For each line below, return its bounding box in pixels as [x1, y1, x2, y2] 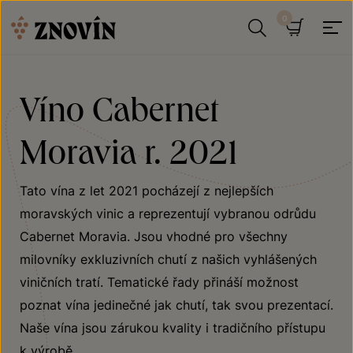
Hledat [276, 50, 315, 66]
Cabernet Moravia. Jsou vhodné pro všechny [20, 229, 288, 244]
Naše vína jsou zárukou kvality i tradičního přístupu [20, 320, 325, 336]
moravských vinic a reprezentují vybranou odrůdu [20, 206, 316, 221]
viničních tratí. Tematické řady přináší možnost [20, 274, 299, 290]
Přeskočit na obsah [2, 3, 116, 19]
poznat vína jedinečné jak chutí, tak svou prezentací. [20, 297, 333, 313]
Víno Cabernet [20, 87, 218, 128]
